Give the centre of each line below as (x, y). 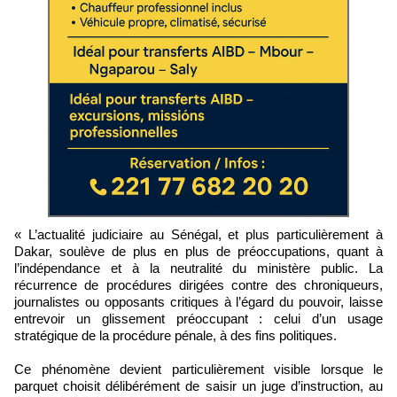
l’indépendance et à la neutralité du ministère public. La (198, 268)
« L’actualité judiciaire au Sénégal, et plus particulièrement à (198, 234)
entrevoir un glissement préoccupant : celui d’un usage (198, 318)
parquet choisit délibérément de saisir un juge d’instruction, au (198, 385)
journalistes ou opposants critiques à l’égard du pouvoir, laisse (198, 301)
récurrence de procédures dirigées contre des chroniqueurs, (198, 284)
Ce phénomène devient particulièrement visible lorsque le (198, 369)
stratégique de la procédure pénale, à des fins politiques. (175, 335)
